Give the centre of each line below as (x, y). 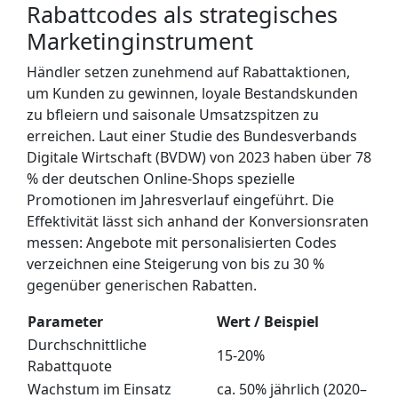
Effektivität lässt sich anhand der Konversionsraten (198, 221)
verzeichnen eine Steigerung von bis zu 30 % (175, 263)
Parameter (65, 321)
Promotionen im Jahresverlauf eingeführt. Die (180, 199)
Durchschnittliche (87, 344)
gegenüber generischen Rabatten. (142, 285)
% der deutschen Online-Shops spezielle (161, 178)
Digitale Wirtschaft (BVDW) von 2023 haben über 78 (199, 157)
